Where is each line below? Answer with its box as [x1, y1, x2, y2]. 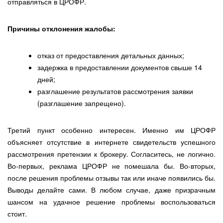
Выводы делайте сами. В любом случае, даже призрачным [7, 185, 216, 195]
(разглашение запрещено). [37, 98, 126, 109]
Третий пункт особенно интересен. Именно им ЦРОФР [7, 125, 216, 135]
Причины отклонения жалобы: [7, 23, 115, 34]
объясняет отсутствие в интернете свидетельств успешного [7, 137, 216, 147]
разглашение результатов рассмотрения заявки [37, 86, 193, 97]
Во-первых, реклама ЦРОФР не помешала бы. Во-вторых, [7, 161, 216, 171]
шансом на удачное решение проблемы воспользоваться [7, 197, 216, 207]
